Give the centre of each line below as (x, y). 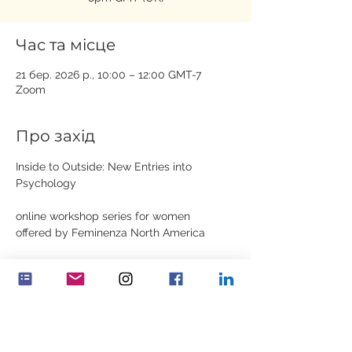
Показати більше (60, 324)
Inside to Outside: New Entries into (105, 167)
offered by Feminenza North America (110, 233)
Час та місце (66, 45)
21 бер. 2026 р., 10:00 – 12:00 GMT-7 (108, 75)
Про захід (55, 136)
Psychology (46, 183)
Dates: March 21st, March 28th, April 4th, (119, 266)
